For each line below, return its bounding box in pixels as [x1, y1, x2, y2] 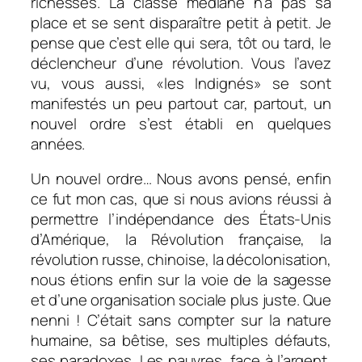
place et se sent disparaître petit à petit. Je [31, 11, 331, 33]
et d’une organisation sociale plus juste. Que [31, 289, 331, 311]
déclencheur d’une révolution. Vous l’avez [31, 52, 331, 74]
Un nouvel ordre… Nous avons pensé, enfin [31, 168, 331, 190]
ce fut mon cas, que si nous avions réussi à [31, 188, 331, 210]
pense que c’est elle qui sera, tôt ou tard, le [31, 32, 331, 53]
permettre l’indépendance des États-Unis [31, 208, 331, 230]
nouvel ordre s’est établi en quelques [31, 112, 331, 134]
